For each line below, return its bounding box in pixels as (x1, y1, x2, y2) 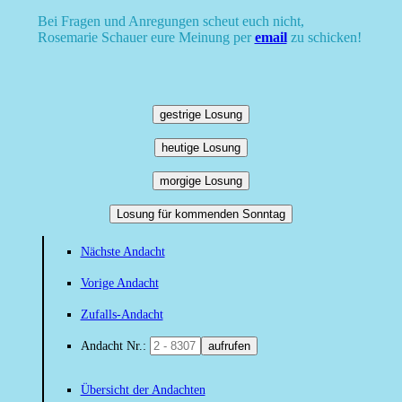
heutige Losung (162, 141, 240, 155)
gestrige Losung (160, 108, 242, 122)
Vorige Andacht (80, 276, 159, 291)
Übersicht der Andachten (80, 383, 205, 398)
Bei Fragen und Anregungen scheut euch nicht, (37, 13, 304, 30)
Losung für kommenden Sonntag (117, 207, 285, 222)
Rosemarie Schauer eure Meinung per (37, 30, 255, 46)
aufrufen (207, 339, 250, 354)
